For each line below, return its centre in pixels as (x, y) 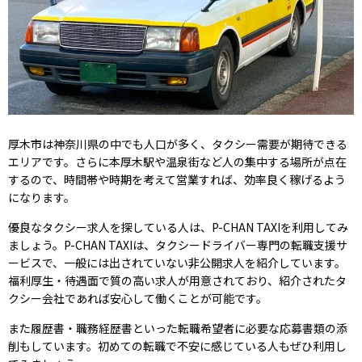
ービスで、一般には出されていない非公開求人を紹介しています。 (177, 263)
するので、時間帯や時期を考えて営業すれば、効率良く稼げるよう (177, 180)
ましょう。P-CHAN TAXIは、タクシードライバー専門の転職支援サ (178, 245)
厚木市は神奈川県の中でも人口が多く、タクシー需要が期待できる (178, 144)
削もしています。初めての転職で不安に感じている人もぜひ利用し (177, 346)
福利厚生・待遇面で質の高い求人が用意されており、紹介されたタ (177, 281)
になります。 (42, 198)
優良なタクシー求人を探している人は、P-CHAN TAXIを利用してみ (178, 227)
